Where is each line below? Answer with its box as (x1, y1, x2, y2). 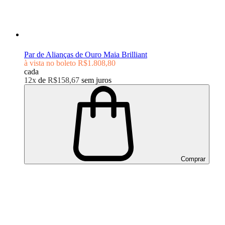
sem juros (81, 75, 111, 84)
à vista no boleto (24, 58, 76, 67)
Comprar (179, 155, 205, 163)
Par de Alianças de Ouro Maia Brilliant (24, 50, 147, 59)
